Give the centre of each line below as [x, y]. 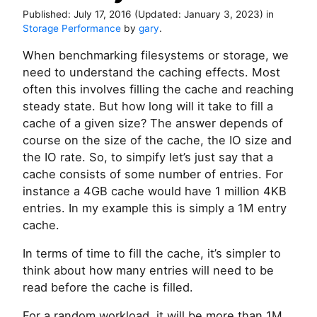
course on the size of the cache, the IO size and [157, 140]
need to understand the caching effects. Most [151, 73]
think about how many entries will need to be [148, 271]
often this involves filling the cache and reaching [158, 90]
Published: [48, 15]
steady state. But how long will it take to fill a [148, 106]
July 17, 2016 [103, 15]
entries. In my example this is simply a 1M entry [155, 208]
